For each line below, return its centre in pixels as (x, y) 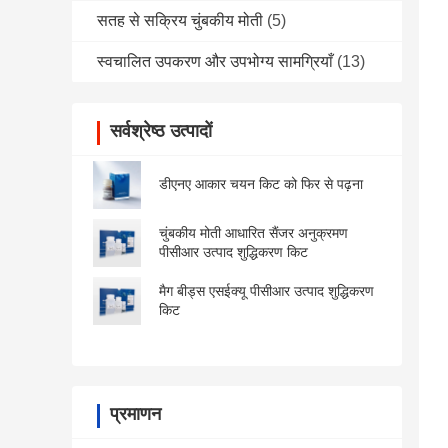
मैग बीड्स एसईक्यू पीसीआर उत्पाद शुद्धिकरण (266, 291)
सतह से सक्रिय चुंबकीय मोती (180, 21)
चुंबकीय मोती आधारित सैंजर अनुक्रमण (253, 233)
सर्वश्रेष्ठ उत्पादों (161, 131)
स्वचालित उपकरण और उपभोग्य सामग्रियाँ (215, 62)
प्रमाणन (135, 414)
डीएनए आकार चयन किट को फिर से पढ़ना (261, 184)
